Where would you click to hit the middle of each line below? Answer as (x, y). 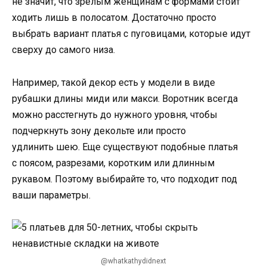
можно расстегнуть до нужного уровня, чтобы (115, 114)
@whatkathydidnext (133, 261)
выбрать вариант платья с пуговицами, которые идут (131, 34)
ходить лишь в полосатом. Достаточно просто (114, 18)
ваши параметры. (51, 195)
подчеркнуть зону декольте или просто (99, 131)
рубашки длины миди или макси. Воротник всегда (125, 98)
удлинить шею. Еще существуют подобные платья (125, 147)
